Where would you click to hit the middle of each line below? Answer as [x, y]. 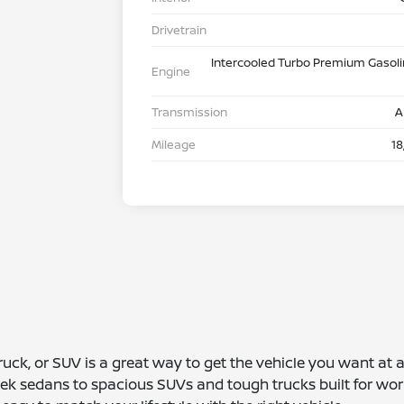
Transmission [189, 112]
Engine [171, 71]
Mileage [174, 145]
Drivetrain [179, 30]
